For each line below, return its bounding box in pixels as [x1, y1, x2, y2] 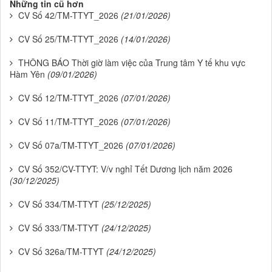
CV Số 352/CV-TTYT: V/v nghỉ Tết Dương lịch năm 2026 [18, 162, 233, 175]
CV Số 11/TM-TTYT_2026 [18, 115, 118, 127]
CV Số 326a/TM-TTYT [18, 245, 104, 257]
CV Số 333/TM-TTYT [18, 221, 99, 234]
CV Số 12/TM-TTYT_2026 [18, 91, 118, 104]
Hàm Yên [10, 67, 45, 80]
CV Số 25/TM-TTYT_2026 [18, 32, 118, 45]
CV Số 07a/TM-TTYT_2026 [18, 138, 123, 151]
